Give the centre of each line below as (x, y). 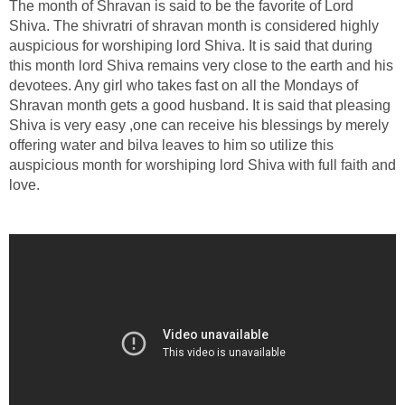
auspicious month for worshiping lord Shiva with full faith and (202, 165)
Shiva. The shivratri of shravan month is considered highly (194, 25)
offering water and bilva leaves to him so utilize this (171, 145)
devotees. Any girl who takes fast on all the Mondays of (184, 85)
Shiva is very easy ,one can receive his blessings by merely (199, 125)
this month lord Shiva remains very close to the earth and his (201, 65)
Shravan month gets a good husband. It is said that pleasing (200, 105)
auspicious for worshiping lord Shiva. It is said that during (191, 45)
